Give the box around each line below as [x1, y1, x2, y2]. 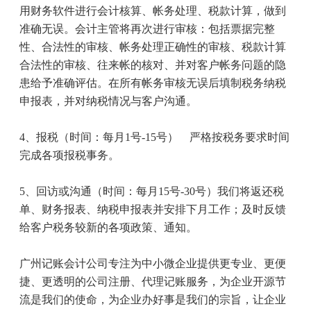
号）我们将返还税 [195, 185, 284, 198]
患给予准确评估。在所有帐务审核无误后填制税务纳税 [19, 77, 286, 90]
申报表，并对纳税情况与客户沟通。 [19, 95, 197, 108]
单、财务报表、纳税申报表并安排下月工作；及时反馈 [19, 203, 286, 216]
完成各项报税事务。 [19, 149, 119, 162]
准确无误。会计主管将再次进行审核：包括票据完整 [19, 23, 275, 35]
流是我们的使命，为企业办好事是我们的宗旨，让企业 [19, 294, 286, 306]
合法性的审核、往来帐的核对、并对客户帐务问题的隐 [19, 59, 286, 72]
